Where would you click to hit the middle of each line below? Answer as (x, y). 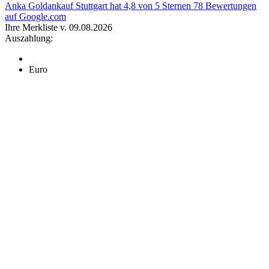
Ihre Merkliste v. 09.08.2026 (59, 28)
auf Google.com (35, 17)
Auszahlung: (29, 38)
